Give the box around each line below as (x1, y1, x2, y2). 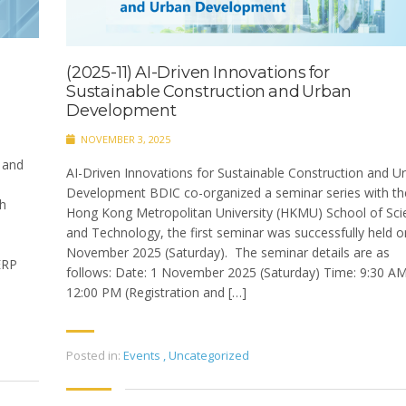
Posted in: (66, 347, 121, 364)
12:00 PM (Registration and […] (66, 284, 246, 302)
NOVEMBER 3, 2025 (78, 132, 170, 147)
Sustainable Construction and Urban (66, 82, 353, 102)
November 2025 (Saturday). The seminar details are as (66, 244, 390, 262)
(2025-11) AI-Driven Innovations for (66, 63, 330, 83)
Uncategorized (169, 347, 249, 364)
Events (123, 347, 160, 364)
